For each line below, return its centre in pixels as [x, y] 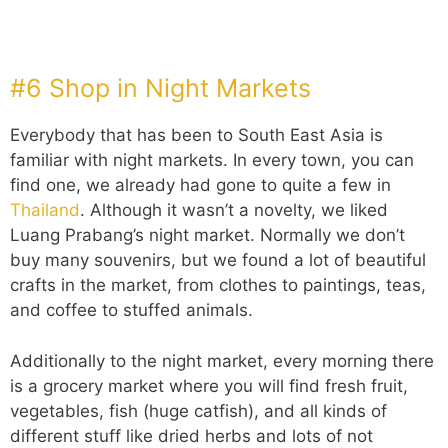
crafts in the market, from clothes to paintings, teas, [218, 285]
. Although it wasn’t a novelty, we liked [234, 210]
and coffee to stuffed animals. [131, 310]
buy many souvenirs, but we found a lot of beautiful [218, 260]
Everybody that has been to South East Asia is [196, 135]
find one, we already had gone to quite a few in [200, 185]
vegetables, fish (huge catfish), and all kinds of [198, 410]
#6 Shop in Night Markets [160, 88]
